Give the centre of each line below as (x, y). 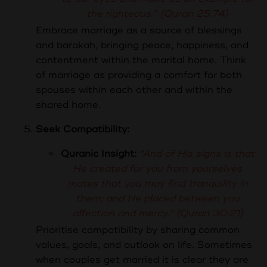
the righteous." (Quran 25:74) (157, 13)
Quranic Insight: (98, 153)
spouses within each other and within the (134, 90)
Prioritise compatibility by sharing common (138, 230)
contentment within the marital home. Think (141, 60)
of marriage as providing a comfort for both (139, 75)
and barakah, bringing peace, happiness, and (142, 45)
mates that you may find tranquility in (157, 183)
